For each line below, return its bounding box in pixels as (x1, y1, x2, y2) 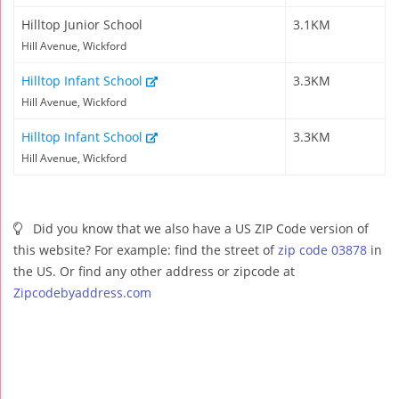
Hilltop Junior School (21, 15, 142, 33)
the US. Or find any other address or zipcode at (13, 262, 295, 280)
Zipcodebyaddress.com (13, 283, 151, 301)
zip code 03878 (278, 240, 367, 258)
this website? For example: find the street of (13, 240, 278, 258)
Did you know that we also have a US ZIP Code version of (29, 219, 369, 237)
